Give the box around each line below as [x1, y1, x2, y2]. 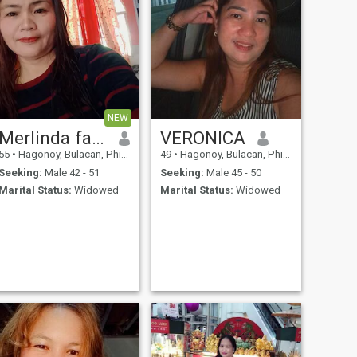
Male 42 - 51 [41, 166, 100, 178]
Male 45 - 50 [203, 166, 261, 178]
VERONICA [159, 127, 245, 149]
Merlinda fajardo [91, 127, 104, 149]
